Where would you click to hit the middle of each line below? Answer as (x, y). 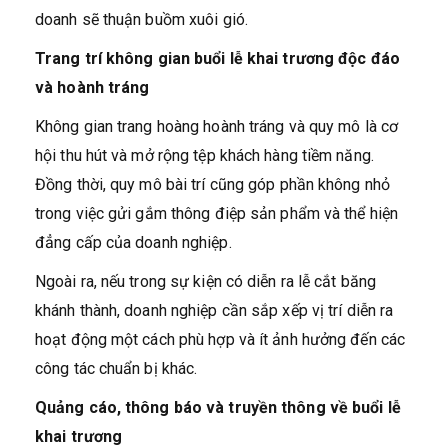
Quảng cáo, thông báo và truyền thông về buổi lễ (218, 407)
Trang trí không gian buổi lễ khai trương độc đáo (217, 58)
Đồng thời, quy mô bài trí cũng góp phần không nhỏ (212, 184)
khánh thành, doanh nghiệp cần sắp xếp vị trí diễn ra (214, 310)
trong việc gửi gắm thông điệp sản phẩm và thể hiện (217, 213)
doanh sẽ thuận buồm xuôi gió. (141, 19)
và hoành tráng (92, 87)
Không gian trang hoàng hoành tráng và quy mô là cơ (216, 126)
